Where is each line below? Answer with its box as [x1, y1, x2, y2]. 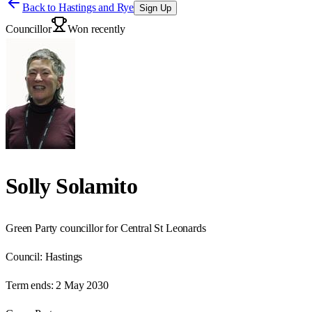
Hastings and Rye [58, 1, 134, 13]
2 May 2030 [56, 279, 109, 291]
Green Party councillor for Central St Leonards [6, 221, 206, 234]
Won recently [68, 23, 125, 35]
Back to [22, 1, 58, 13]
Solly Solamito [6, 173, 138, 199]
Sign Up [139, 3, 172, 13]
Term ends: [6, 279, 54, 291]
